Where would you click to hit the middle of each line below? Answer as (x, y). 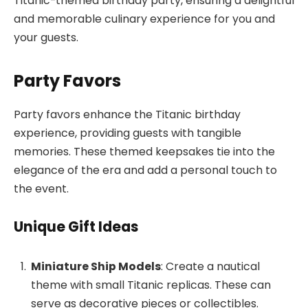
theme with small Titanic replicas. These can (151, 285)
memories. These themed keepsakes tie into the (144, 151)
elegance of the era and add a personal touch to (145, 170)
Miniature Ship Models (96, 267)
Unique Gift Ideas (76, 227)
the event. (41, 188)
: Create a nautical (210, 267)
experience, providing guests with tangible (128, 133)
